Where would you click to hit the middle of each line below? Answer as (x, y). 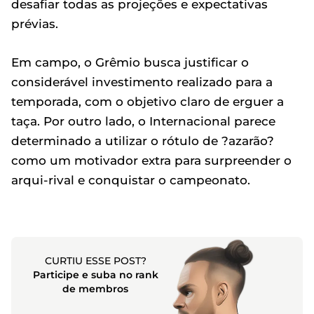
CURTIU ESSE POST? (95, 260)
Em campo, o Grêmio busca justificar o (130, 62)
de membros (96, 288)
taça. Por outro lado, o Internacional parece (143, 121)
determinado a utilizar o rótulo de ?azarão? (143, 141)
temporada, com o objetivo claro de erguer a (148, 101)
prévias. (35, 23)
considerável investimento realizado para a (142, 82)
